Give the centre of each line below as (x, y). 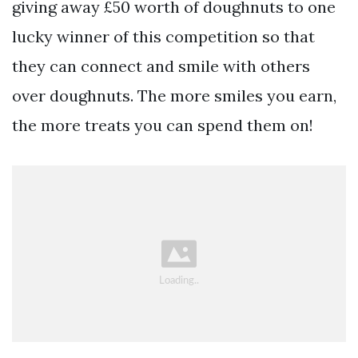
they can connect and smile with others (161, 66)
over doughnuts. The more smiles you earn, (174, 95)
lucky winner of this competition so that (163, 36)
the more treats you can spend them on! (163, 125)
